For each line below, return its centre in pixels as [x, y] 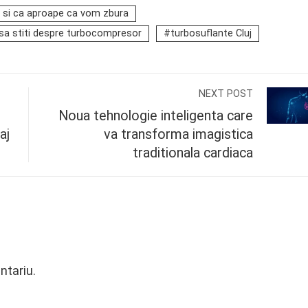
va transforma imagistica [179, 134]
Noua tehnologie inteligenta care [156, 116]
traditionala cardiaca [193, 153]
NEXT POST [226, 94]
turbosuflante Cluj [211, 33]
